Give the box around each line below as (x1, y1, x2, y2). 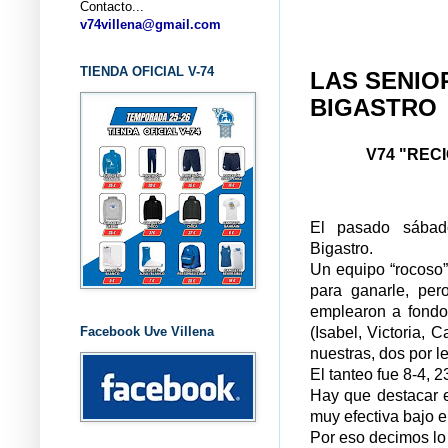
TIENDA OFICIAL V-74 (80, 63, 214, 79)
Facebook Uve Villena (80, 323, 214, 339)
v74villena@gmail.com (80, 16, 221, 32)
